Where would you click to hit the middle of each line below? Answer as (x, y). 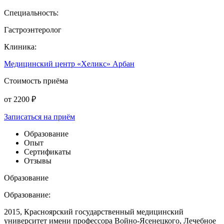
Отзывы (38, 160)
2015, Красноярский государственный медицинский (94, 211)
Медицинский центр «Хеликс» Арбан (69, 63)
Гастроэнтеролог (33, 29)
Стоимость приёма (36, 80)
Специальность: (31, 12)
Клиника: (20, 46)
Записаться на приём (39, 116)
